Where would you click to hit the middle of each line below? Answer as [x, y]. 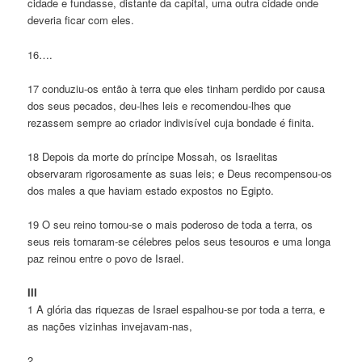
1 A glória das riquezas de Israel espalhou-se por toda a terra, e [177, 309]
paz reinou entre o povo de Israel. [106, 258]
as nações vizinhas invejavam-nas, [110, 326]
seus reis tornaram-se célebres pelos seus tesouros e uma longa [179, 241]
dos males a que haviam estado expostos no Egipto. [151, 190]
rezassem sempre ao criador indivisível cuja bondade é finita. [171, 122]
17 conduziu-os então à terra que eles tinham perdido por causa [177, 88]
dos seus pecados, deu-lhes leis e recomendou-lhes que [160, 105]
